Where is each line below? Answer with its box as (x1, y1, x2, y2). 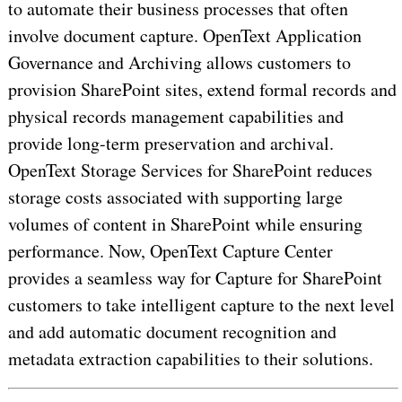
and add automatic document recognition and (7, 319, 336, 345)
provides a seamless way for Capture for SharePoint (7, 266, 382, 291)
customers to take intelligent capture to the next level (7, 293, 395, 318)
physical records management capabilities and (7, 104, 344, 129)
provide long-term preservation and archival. (7, 131, 334, 156)
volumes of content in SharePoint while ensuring (7, 212, 363, 237)
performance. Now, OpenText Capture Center (7, 239, 333, 264)
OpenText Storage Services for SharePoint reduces (7, 158, 372, 183)
